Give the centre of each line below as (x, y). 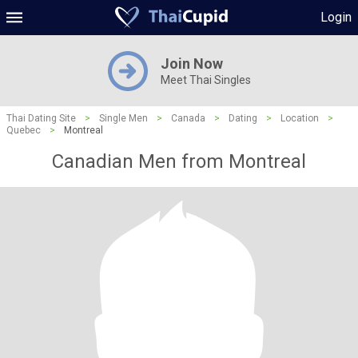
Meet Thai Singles (205, 80)
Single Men (123, 118)
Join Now (191, 64)
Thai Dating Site (41, 118)
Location (300, 118)
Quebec (24, 130)
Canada (188, 118)
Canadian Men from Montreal (179, 161)
